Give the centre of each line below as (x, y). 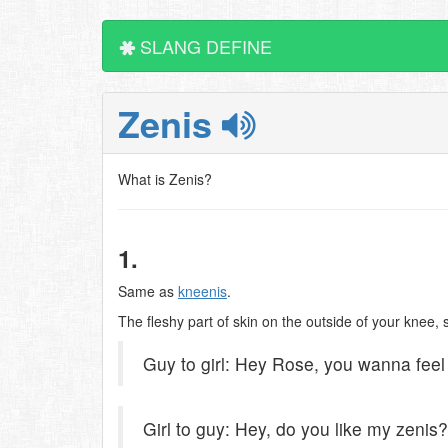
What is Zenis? (165, 179)
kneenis (202, 291)
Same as (148, 291)
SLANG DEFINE (203, 46)
